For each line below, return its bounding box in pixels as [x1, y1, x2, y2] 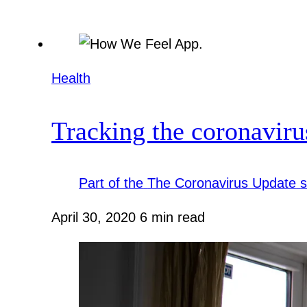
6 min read [140, 210, 206, 225]
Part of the [79, 175, 144, 191]
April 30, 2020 [51, 210, 140, 225]
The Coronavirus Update [147, 175, 297, 191]
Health [51, 71, 91, 86]
